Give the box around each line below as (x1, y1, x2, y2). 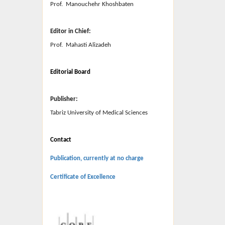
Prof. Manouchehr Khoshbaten (50, 1, 134, 8)
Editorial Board (50, 69, 90, 75)
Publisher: (50, 96, 78, 102)
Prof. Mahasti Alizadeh (50, 42, 111, 48)
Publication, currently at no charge (50, 155, 144, 162)
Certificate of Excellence (50, 174, 116, 180)
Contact (50, 137, 71, 143)
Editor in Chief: (50, 28, 91, 35)
